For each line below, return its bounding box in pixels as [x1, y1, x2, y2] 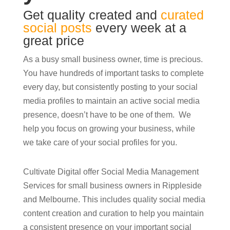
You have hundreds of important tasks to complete [23, 69, 204, 78]
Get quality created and [23, 8, 161, 23]
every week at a [91, 21, 186, 35]
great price [23, 33, 84, 48]
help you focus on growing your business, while [23, 124, 195, 133]
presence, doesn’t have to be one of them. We [23, 110, 191, 120]
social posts [23, 21, 92, 35]
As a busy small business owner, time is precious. [23, 55, 203, 64]
